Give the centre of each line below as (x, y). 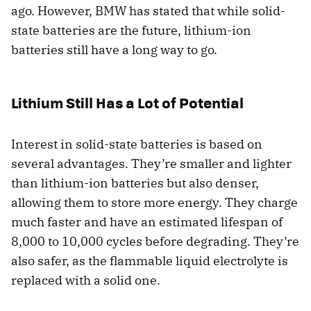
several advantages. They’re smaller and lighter (151, 164)
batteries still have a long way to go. (114, 50)
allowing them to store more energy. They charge (154, 203)
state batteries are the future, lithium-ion (131, 31)
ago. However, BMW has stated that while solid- (148, 11)
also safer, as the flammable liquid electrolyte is (150, 261)
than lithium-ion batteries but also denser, (135, 183)
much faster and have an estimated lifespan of (147, 222)
